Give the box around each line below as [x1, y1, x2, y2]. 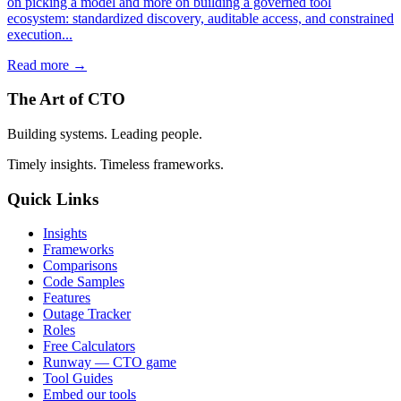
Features [43, 290, 90, 306]
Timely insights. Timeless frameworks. [7, 156, 224, 172]
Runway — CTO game [43, 354, 176, 371]
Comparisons [43, 258, 117, 274]
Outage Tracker [43, 306, 131, 322]
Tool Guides [43, 371, 113, 387]
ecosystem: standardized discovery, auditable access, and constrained [7, 10, 394, 26]
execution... [7, 26, 73, 42]
